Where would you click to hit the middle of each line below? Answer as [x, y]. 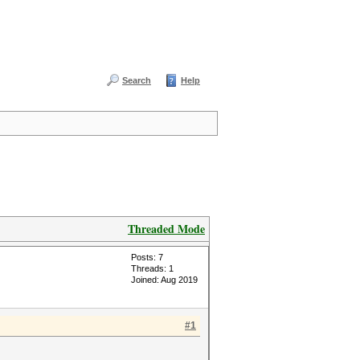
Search [137, 80]
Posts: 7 [147, 257]
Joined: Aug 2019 [164, 280]
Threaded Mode [166, 229]
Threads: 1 [152, 268]
